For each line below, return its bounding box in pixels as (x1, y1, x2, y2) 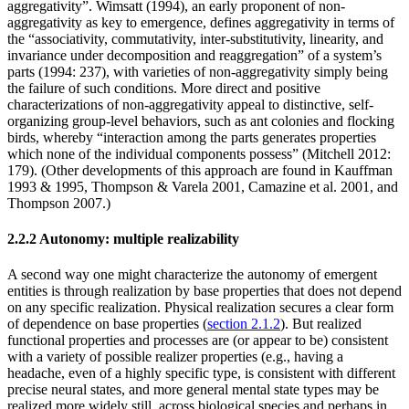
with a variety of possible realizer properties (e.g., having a (7, 349, 343, 365)
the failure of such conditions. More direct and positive (7, 79, 320, 96)
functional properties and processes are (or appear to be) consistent (7, 332, 388, 349)
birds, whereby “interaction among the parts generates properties (7, 129, 376, 145)
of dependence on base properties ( (7, 316, 207, 332)
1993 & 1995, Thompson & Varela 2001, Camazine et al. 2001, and (7, 178, 398, 194)
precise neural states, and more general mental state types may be (7, 382, 379, 398)
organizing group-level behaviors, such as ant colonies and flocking (7, 112, 394, 129)
